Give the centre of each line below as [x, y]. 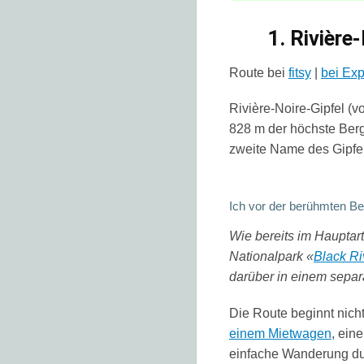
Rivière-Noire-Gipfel [287, 109]
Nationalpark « [271, 257]
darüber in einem [279, 277]
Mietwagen [300, 333]
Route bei [257, 73]
